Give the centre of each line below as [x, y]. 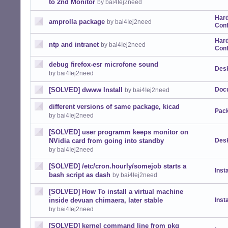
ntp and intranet [74, 45]
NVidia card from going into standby [106, 141]
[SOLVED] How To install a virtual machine [116, 192]
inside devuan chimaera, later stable [106, 200]
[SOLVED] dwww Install [86, 90]
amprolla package [77, 22]
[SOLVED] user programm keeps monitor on [119, 132]
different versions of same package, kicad [114, 107]
